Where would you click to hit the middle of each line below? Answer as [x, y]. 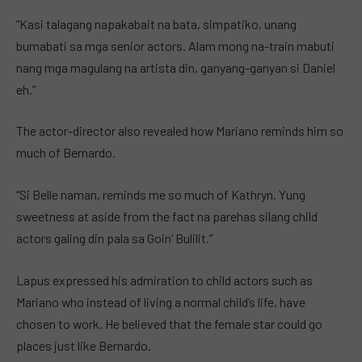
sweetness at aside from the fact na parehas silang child [167, 216]
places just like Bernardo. [84, 345]
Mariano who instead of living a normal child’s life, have [161, 301]
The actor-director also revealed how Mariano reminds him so [180, 131]
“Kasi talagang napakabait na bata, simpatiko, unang [156, 23]
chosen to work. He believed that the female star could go [169, 323]
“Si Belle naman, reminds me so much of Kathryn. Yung [161, 194]
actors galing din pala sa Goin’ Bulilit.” [114, 238]
